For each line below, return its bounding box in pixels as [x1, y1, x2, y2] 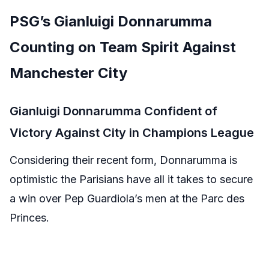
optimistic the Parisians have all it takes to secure [10, 173, 253, 186]
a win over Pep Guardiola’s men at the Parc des [10, 192, 244, 205]
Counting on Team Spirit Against [10, 38, 236, 56]
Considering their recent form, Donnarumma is [10, 154, 237, 166]
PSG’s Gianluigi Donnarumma [10, 13, 212, 30]
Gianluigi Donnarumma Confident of [10, 104, 217, 118]
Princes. [10, 211, 49, 224]
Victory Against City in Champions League [10, 125, 254, 140]
